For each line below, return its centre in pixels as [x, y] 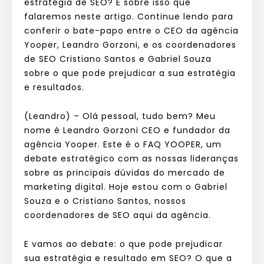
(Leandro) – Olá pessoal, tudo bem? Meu [120, 116]
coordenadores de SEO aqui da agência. [119, 215]
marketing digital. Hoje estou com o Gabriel [126, 187]
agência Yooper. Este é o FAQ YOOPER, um [123, 144]
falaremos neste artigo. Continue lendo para [129, 16]
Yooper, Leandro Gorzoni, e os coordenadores [130, 44]
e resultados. [54, 87]
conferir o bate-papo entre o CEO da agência [131, 30]
